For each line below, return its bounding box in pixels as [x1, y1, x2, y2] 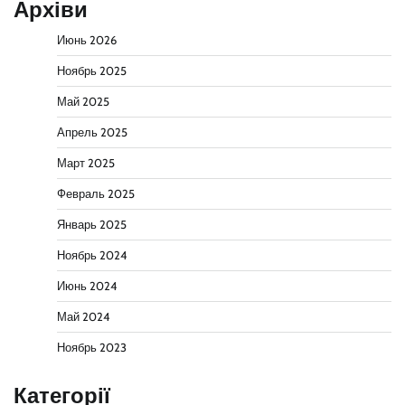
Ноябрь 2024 [57, 249, 127, 263]
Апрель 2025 [57, 126, 127, 140]
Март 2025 [57, 156, 115, 171]
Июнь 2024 [57, 279, 117, 294]
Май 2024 [57, 310, 109, 325]
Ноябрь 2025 [57, 64, 127, 79]
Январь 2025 [57, 218, 127, 232]
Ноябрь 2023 [57, 341, 127, 355]
